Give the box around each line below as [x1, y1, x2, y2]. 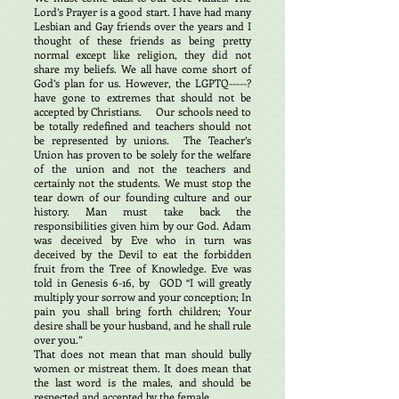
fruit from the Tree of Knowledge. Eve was [34, 261, 251, 275]
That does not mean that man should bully [34, 346, 251, 361]
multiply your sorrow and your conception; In [34, 289, 251, 304]
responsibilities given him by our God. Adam [34, 218, 251, 232]
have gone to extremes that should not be [34, 90, 251, 104]
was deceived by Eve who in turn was [34, 232, 251, 247]
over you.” [34, 332, 83, 346]
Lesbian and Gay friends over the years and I [34, 19, 251, 33]
